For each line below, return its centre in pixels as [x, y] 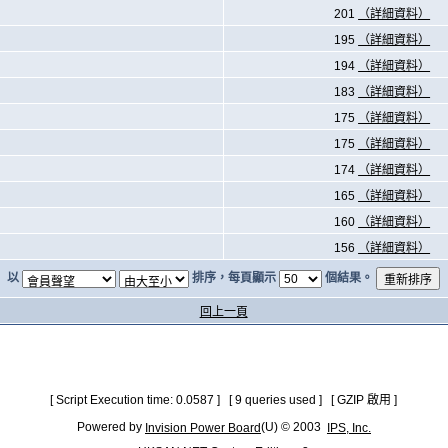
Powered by [110, 427]
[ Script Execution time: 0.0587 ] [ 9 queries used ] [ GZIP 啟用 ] [224, 400]
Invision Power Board [202, 428]
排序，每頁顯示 [233, 277]
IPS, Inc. [348, 428]
